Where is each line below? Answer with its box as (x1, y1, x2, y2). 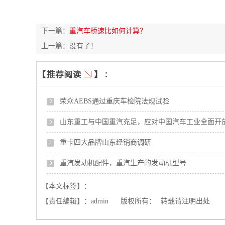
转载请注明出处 (161, 197, 210, 205)
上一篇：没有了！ (41, 42, 97, 50)
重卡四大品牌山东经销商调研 (60, 139, 151, 146)
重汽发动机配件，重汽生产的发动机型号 (60, 159, 186, 167)
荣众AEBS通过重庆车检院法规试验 (60, 97, 169, 105)
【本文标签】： (42, 182, 91, 190)
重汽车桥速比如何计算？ (69, 27, 147, 35)
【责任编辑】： (42, 197, 91, 205)
